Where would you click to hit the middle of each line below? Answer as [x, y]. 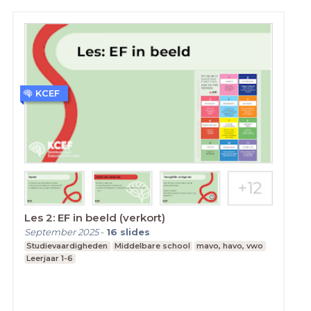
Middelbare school [152, 246]
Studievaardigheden [67, 246]
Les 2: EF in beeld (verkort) [95, 218]
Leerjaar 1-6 [50, 259]
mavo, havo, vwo [230, 246]
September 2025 [61, 232]
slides [135, 232]
